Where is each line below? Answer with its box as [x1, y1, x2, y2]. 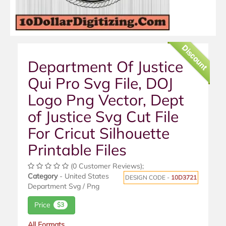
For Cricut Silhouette [28, 123, 169, 143]
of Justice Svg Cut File [28, 106, 179, 126]
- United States [58, 171, 109, 181]
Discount [180, 43, 209, 72]
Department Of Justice [28, 56, 183, 76]
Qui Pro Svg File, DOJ [28, 73, 173, 93]
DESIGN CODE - [125, 173, 171, 181]
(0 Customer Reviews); [69, 161, 144, 171]
